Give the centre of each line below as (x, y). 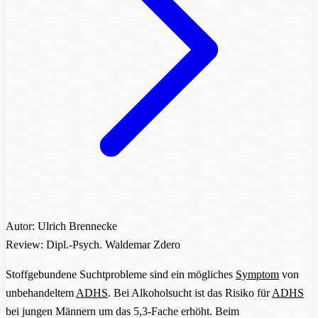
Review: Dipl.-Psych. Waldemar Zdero (93, 244)
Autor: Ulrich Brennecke (61, 226)
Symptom (257, 274)
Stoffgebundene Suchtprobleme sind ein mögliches (121, 274)
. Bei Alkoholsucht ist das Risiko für (190, 292)
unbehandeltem (41, 292)
